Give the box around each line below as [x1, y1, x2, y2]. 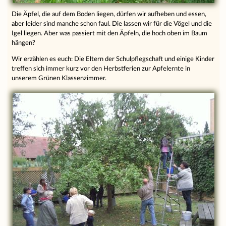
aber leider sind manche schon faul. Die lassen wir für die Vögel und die [12, 20, 212, 27]
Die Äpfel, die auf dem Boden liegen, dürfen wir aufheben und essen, [12, 11, 207, 17]
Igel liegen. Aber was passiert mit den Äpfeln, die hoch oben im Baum [12, 30, 208, 36]
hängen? [12, 39, 36, 46]
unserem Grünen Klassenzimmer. [12, 75, 107, 81]
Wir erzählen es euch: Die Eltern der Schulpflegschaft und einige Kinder [12, 55, 215, 62]
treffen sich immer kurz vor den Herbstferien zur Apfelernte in [12, 65, 191, 72]
